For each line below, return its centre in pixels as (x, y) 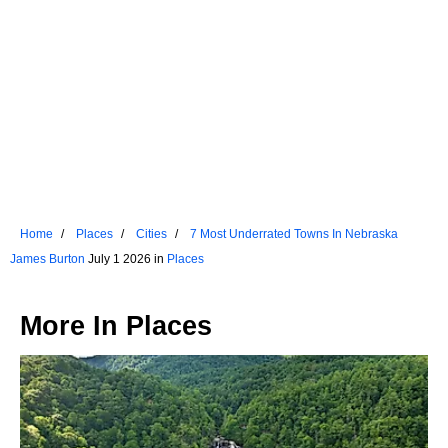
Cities (151, 234)
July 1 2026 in (126, 259)
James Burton (47, 259)
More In (73, 326)
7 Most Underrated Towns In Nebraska (294, 234)
